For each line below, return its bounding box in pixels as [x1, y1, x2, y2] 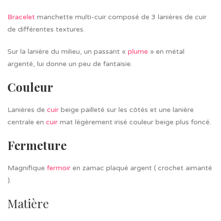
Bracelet [7, 13, 35, 21]
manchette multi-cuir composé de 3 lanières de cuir [35, 13, 207, 21]
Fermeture [7, 137, 67, 153]
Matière [7, 195, 49, 211]
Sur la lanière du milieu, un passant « [7, 47, 128, 56]
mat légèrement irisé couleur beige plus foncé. [58, 118, 211, 126]
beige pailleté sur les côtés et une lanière [59, 106, 194, 114]
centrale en [7, 118, 46, 126]
